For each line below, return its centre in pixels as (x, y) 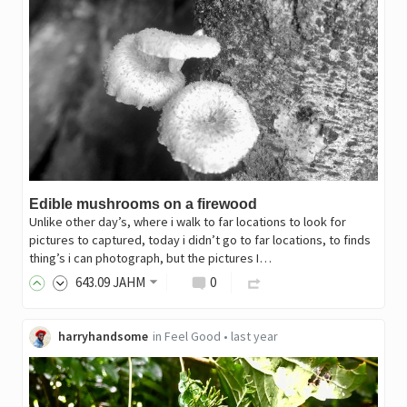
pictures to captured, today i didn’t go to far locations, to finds (199, 240)
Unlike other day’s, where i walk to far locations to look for (187, 222)
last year (254, 337)
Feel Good (192, 337)
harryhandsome (103, 337)
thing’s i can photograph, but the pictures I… (150, 258)
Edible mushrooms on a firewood (143, 204)
